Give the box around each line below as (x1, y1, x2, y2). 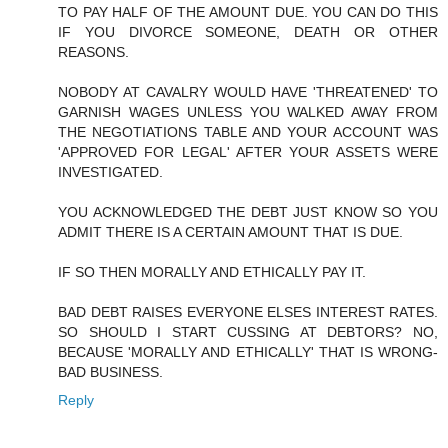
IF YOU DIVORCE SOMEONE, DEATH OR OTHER (58, 23, 438, 40)
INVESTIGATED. (58, 163, 163, 180)
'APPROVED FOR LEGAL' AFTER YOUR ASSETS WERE (58, 143, 438, 160)
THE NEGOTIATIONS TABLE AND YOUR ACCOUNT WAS (58, 123, 438, 140)
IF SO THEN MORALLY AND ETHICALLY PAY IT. (58, 263, 366, 280)
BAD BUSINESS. (58, 363, 163, 380)
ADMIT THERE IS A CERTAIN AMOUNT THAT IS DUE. (58, 223, 403, 240)
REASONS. (58, 43, 129, 60)
